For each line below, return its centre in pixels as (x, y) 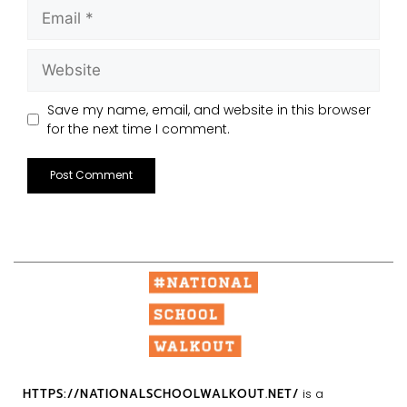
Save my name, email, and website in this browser (208, 109)
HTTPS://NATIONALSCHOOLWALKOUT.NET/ (161, 394)
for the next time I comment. (138, 129)
